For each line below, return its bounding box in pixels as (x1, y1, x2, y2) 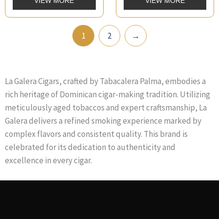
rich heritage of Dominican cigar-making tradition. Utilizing (5, 89, 210, 100)
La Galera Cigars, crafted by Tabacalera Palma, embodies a (5, 76, 206, 87)
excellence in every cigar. (5, 155, 92, 166)
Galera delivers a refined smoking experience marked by (5, 115, 201, 127)
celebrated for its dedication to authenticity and (5, 142, 175, 153)
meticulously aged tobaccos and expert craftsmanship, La (5, 102, 207, 113)
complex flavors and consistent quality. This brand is (5, 129, 188, 140)
